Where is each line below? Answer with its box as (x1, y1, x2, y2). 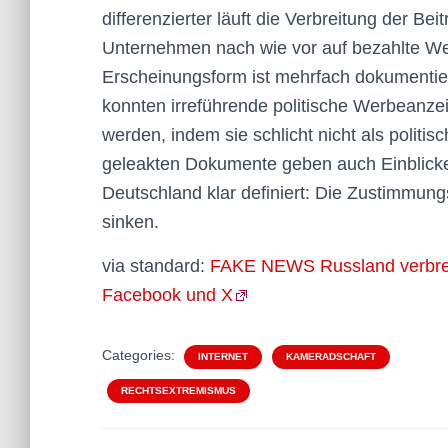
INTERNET (198, 351, 248, 362)
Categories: (102, 347, 179, 363)
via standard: (102, 256, 210, 276)
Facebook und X (102, 285, 233, 305)
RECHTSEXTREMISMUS (121, 385, 236, 396)
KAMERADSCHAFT (286, 351, 376, 362)
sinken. (102, 212, 159, 232)
